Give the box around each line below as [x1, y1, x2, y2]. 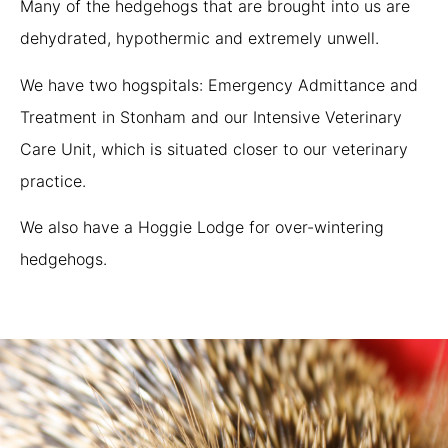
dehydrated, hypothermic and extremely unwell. [20, 28, 379, 49]
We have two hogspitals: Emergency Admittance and [20, 74, 418, 95]
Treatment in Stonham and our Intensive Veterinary [20, 106, 402, 127]
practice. [20, 170, 86, 191]
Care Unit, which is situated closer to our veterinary [20, 138, 408, 159]
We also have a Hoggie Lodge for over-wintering [20, 217, 384, 238]
